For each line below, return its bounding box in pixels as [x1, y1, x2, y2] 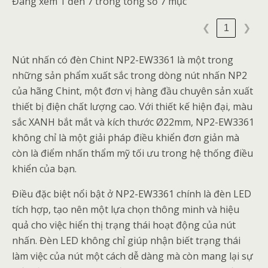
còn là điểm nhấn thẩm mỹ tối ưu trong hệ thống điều [12, 146, 253, 160]
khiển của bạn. [12, 162, 77, 175]
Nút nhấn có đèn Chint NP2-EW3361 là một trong [12, 53, 233, 66]
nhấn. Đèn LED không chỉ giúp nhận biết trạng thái [12, 233, 240, 247]
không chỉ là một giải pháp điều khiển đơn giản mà [12, 130, 239, 144]
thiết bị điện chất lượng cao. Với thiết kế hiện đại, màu [12, 99, 252, 113]
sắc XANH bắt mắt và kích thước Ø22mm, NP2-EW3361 [12, 115, 254, 129]
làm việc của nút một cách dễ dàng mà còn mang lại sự [12, 249, 253, 263]
